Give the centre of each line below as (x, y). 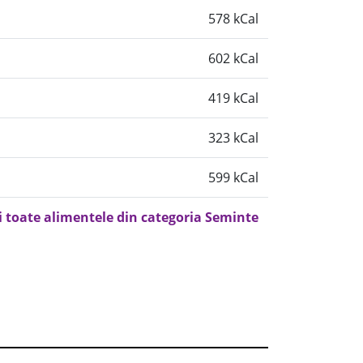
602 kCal (233, 58)
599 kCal (233, 177)
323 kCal (233, 138)
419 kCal (233, 98)
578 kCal (233, 19)
